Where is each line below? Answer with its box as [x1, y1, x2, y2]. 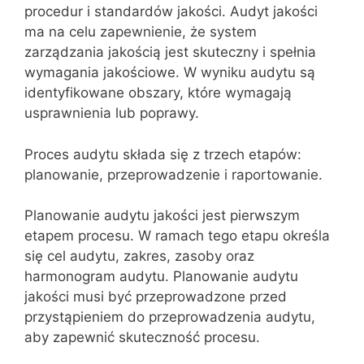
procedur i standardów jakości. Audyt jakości [24, 3, 318, 19]
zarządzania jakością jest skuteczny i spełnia [24, 44, 316, 60]
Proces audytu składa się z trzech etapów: [24, 145, 301, 162]
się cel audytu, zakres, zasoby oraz [24, 248, 254, 264]
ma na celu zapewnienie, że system [24, 24, 257, 40]
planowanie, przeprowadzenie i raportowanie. [24, 166, 323, 183]
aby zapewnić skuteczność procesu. [24, 329, 260, 345]
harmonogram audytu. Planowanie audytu [24, 268, 298, 284]
